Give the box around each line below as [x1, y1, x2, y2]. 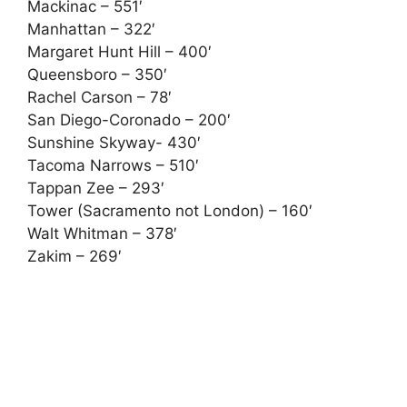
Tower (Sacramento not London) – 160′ [27, 201, 313, 220]
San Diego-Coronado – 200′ [27, 110, 231, 129]
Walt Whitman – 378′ [27, 223, 177, 243]
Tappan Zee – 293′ [27, 178, 164, 197]
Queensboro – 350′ [27, 65, 167, 84]
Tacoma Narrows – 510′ [27, 155, 199, 174]
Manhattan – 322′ [27, 19, 155, 38]
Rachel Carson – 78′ [27, 87, 172, 106]
